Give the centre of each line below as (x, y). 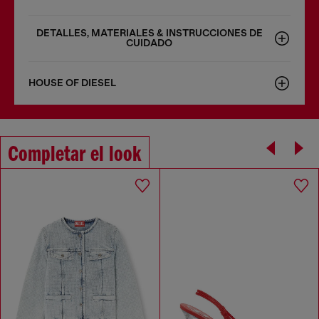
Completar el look (75, 155)
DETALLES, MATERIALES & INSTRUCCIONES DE (149, 33)
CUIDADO (149, 43)
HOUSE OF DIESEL (72, 83)
